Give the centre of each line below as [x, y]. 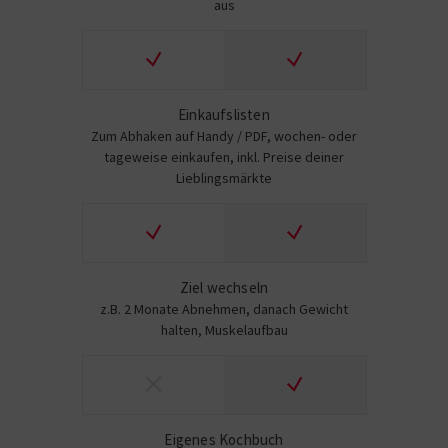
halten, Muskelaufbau [224, 330]
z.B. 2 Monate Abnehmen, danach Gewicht [224, 309]
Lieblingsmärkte [224, 178]
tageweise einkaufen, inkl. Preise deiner [224, 157]
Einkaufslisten [224, 114]
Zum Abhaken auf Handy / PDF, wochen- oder [224, 136]
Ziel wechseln [224, 287]
